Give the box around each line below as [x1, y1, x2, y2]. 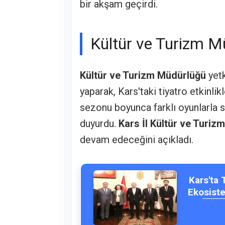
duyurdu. [80, 118, 119, 130]
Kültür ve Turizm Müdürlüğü [80, 69, 206, 82]
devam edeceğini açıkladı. [80, 134, 193, 146]
